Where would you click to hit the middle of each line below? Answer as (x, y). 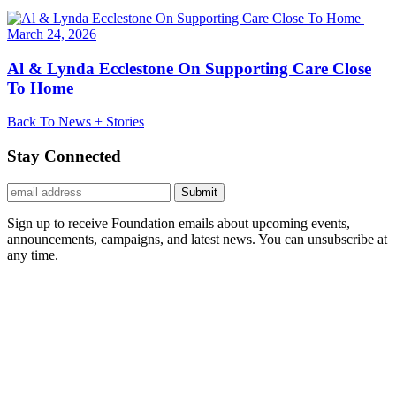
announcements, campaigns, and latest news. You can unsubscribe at (197, 239)
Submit (199, 192)
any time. (33, 255)
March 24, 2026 (52, 34)
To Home (42, 88)
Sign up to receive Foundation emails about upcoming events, (179, 223)
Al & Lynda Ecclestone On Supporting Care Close (189, 68)
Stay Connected (64, 156)
